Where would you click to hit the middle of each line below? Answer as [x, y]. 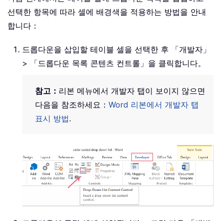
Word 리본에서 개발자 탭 [154, 104]
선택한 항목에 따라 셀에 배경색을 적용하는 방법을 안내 [107, 12]
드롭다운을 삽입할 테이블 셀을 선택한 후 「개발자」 [116, 49]
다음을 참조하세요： [72, 104]
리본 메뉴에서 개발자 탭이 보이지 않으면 [132, 91]
